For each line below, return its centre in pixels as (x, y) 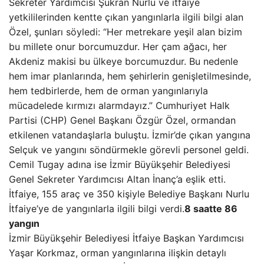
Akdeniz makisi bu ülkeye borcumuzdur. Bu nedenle (123, 61)
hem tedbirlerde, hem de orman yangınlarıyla (108, 91)
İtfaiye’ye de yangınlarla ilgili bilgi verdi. (97, 209)
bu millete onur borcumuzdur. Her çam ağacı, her (118, 47)
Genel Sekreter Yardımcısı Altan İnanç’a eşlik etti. (117, 179)
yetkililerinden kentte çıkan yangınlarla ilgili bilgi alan (126, 17)
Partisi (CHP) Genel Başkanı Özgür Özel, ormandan (122, 120)
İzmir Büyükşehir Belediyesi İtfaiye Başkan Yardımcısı (126, 238)
